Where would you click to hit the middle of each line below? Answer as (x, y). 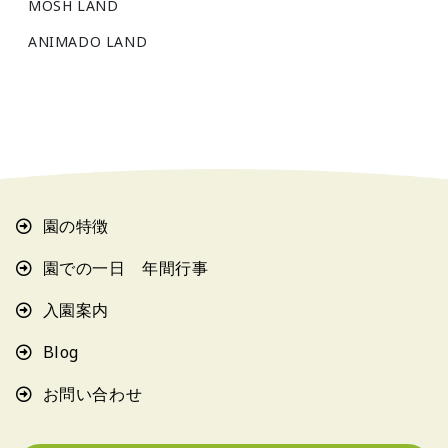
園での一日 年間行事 (125, 268)
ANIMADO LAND (88, 42)
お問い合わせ (92, 394)
